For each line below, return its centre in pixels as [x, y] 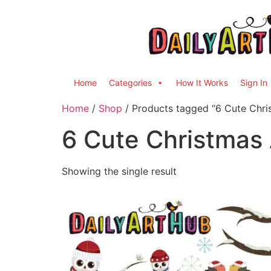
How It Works [202, 83]
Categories [130, 83]
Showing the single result [119, 171]
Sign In [254, 83]
